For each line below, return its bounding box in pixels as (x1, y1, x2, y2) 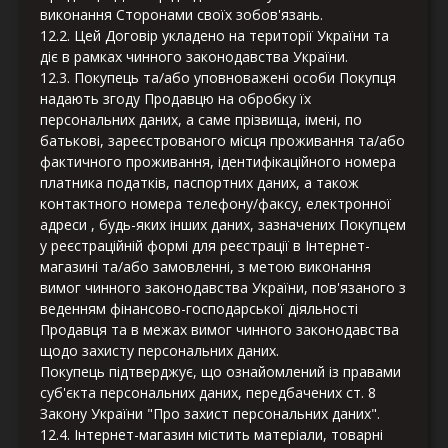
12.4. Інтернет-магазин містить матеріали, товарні (40, 425, 383, 445)
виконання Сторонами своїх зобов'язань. (40, 5, 323, 25)
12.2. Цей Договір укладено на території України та (40, 26, 389, 46)
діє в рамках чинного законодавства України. (40, 47, 348, 67)
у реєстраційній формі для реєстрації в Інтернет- (40, 236, 370, 256)
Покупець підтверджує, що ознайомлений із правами (40, 362, 401, 382)
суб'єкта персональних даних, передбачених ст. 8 (40, 383, 376, 403)
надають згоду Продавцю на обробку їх (40, 89, 311, 109)
